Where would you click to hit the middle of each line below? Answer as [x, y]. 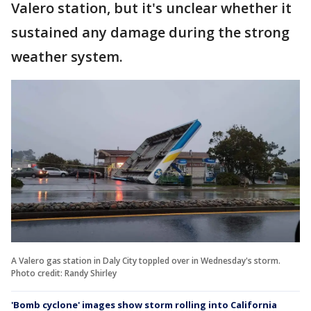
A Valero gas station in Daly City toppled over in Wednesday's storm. [146, 260]
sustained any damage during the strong [150, 32]
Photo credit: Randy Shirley [64, 273]
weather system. [67, 57]
